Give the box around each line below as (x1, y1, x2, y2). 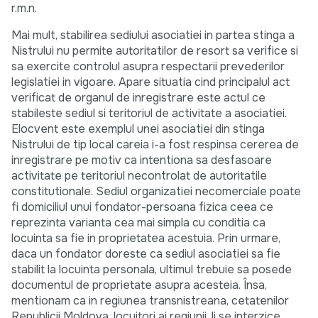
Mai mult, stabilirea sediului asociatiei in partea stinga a (11, 28, 295, 43)
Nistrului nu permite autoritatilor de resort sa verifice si (11, 43, 298, 59)
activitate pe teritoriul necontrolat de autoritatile (11, 168, 267, 184)
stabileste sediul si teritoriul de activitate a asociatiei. (11, 106, 287, 121)
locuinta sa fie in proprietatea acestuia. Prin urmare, (11, 231, 280, 246)
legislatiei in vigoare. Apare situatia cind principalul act (11, 75, 290, 90)
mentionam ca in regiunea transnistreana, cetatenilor (11, 293, 289, 309)
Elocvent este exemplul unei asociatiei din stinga (11, 121, 265, 137)
